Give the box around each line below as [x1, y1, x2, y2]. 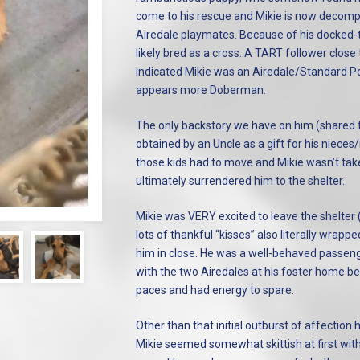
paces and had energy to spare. [135, 284, 294, 297]
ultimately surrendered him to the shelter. [135, 174, 345, 187]
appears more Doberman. [135, 84, 266, 96]
